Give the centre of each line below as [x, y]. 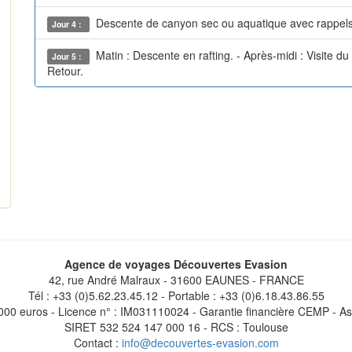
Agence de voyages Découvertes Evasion [176, 264]
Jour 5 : [68, 56]
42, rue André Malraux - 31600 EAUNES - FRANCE [176, 280]
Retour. [65, 71]
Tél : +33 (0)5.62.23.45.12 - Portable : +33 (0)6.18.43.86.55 [176, 296]
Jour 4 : [68, 24]
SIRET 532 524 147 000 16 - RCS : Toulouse [176, 327]
